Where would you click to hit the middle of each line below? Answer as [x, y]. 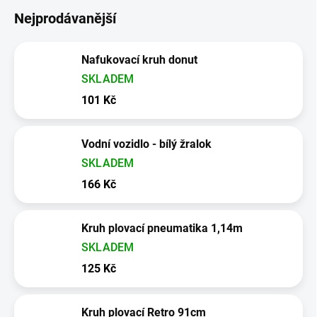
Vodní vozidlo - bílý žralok [146, 144]
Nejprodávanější [65, 18]
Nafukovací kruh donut [139, 59]
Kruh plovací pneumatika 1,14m [162, 228]
